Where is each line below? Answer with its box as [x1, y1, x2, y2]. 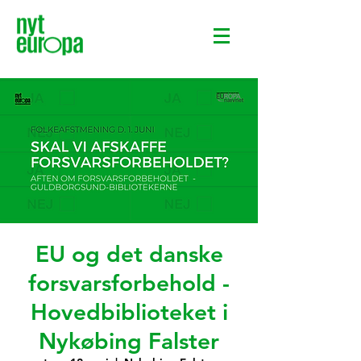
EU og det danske [35, 240, 223, 268]
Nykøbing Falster [39, 327, 219, 355]
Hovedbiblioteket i [30, 298, 228, 326]
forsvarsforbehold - [28, 269, 230, 297]
